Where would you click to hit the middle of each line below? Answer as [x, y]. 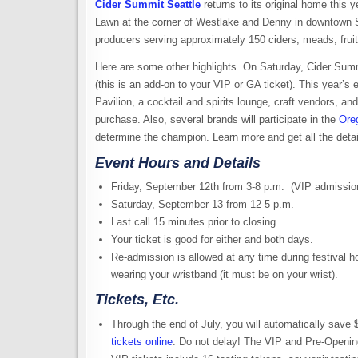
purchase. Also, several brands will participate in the [217, 119]
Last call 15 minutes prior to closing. [197, 222]
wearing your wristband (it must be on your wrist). [226, 275]
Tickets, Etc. [137, 300]
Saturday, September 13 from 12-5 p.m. [203, 205]
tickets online [142, 341]
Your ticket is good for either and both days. [214, 240]
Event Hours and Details [178, 163]
